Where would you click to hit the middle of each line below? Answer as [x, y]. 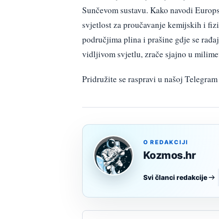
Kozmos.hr [170, 155]
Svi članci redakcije [175, 178]
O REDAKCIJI [166, 142]
